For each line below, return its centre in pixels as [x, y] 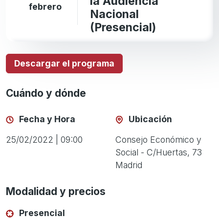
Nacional [114, 14]
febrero [45, 6]
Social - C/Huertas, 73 [159, 152]
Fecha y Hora [46, 119]
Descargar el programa [64, 63]
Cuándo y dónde [46, 93]
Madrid [129, 165]
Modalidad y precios [56, 191]
